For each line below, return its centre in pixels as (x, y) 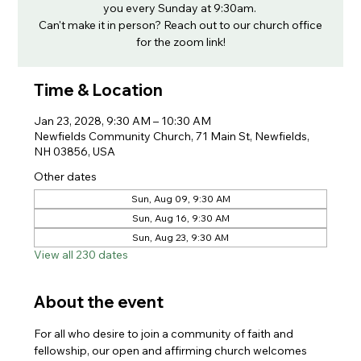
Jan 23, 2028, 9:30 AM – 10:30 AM (123, 121)
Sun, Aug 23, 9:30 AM (180, 237)
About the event (99, 302)
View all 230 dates (81, 255)
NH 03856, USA (75, 151)
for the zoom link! (180, 42)
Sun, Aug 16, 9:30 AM (180, 218)
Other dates (66, 176)
